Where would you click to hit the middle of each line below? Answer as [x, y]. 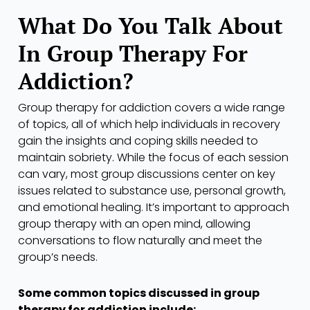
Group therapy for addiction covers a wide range [152, 108]
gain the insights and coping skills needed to [138, 141]
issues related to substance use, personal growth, [152, 191]
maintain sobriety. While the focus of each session [153, 158]
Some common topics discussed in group [139, 293]
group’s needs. [58, 257]
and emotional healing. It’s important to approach [154, 208]
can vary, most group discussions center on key [147, 174]
